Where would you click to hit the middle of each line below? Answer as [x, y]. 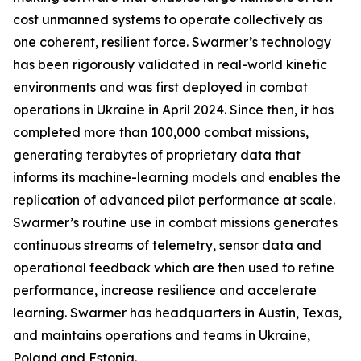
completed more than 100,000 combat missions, [161, 132]
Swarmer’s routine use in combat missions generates [175, 222]
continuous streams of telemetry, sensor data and [167, 245]
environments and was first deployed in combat [160, 87]
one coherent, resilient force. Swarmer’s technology [172, 41]
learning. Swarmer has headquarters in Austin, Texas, [177, 312]
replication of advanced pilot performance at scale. [174, 199]
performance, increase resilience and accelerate [165, 290]
